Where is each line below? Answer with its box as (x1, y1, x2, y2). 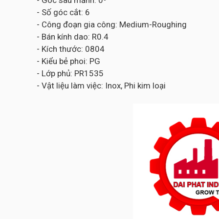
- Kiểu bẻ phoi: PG (37, 56, 100, 66)
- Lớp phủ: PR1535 (37, 68, 104, 78)
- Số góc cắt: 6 (37, 7, 90, 17)
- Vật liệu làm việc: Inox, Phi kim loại (37, 81, 166, 90)
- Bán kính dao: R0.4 (37, 32, 109, 42)
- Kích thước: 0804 (37, 44, 105, 54)
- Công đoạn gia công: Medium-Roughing (37, 20, 187, 29)
